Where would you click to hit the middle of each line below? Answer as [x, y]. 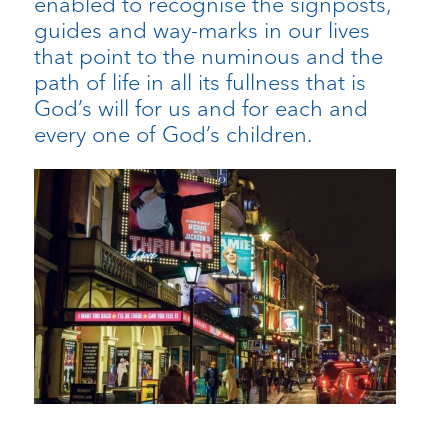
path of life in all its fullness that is [199, 81]
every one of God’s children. [173, 133]
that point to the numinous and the [208, 55]
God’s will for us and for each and [200, 107]
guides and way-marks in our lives [201, 29]
